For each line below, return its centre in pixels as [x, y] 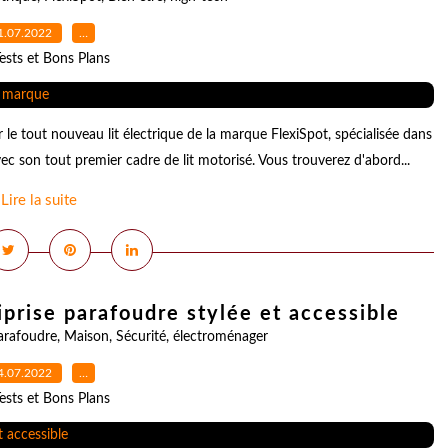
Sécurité [141, 337]
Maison [86, 337]
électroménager [220, 337]
